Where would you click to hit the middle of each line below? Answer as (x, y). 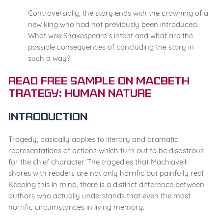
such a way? (49, 58)
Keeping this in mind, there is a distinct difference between (106, 185)
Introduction (48, 118)
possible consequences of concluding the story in (111, 47)
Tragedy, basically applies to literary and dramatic (93, 139)
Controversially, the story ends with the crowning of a (118, 13)
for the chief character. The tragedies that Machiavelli (98, 162)
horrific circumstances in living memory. (76, 207)
